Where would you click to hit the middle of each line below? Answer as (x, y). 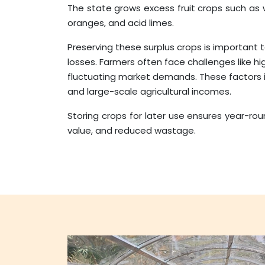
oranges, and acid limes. (121, 23)
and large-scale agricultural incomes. (149, 92)
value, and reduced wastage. (132, 131)
